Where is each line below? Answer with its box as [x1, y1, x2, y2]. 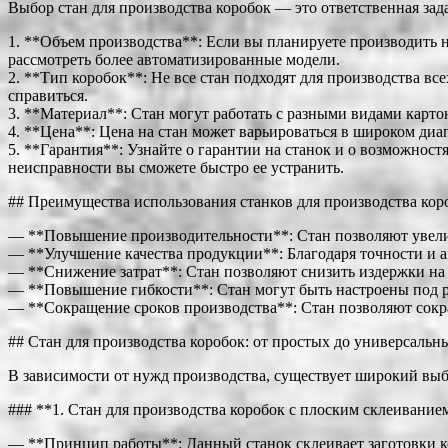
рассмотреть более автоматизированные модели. [8, 50, 340, 68]
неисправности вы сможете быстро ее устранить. [8, 158, 344, 176]
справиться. [8, 86, 88, 104]
